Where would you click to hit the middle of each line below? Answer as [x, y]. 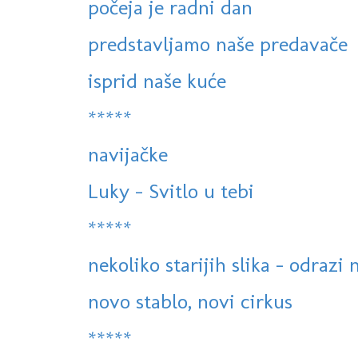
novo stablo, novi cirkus [190, 302]
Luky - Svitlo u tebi [171, 191]
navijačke [128, 155]
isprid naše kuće [157, 81]
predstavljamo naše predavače [218, 44]
